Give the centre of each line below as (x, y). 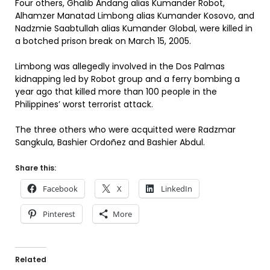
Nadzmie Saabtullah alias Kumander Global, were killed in (134, 28)
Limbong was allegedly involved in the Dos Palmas (120, 66)
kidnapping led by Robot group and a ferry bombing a (127, 79)
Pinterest (59, 214)
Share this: (36, 168)
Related (31, 259)
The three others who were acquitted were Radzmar (125, 130)
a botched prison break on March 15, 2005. (103, 41)
